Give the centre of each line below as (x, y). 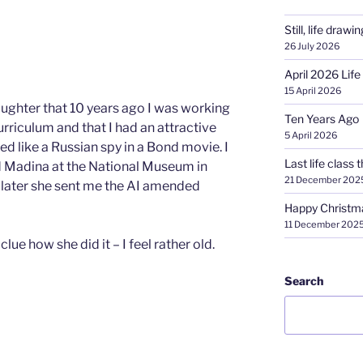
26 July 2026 (312, 46)
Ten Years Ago (321, 118)
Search (303, 280)
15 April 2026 (312, 90)
